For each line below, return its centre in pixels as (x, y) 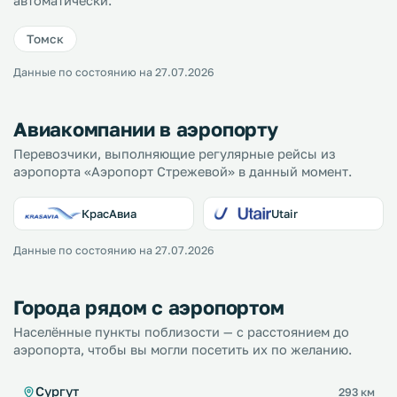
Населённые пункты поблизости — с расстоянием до (181, 332)
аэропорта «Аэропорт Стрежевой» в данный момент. (183, 171)
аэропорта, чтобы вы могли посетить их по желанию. (183, 350)
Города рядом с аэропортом (149, 307)
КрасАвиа (109, 214)
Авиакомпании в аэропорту (146, 129)
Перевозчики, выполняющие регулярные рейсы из (175, 154)
